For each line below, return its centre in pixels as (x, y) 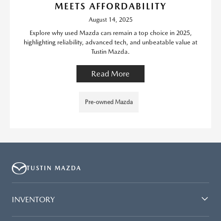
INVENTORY (33, 199)
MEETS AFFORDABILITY (110, 6)
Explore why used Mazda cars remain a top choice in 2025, (110, 33)
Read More (110, 74)
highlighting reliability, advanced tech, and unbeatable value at (110, 42)
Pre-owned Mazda (109, 102)
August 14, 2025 (110, 20)
